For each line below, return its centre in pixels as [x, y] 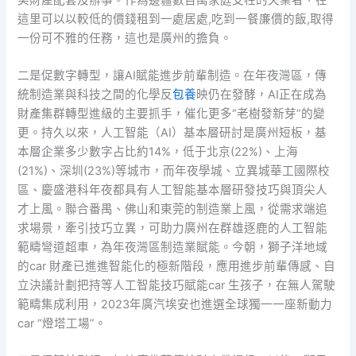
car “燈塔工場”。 [62, 323]
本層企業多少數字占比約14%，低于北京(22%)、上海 [158, 151]
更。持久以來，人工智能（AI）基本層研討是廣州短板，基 [172, 132]
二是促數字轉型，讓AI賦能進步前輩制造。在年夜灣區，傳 [172, 75]
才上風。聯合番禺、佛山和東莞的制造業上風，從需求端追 [173, 209]
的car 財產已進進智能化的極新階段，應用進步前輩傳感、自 [177, 266]
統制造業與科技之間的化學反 [95, 94]
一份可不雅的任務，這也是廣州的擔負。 [125, 38]
